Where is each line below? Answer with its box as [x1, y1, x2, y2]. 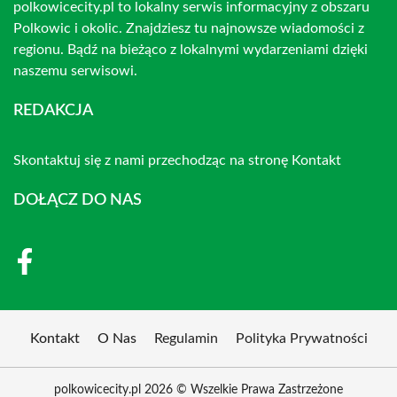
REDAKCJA [13, 102, 93, 119]
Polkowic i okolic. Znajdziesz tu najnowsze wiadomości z [13, 20, 364, 35]
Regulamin [153, 331, 218, 346]
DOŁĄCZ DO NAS [13, 191, 142, 208]
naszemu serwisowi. [13, 63, 137, 78]
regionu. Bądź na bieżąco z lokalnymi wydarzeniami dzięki [13, 42, 368, 57]
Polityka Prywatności [235, 331, 368, 346]
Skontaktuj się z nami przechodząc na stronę [13, 152, 292, 167]
